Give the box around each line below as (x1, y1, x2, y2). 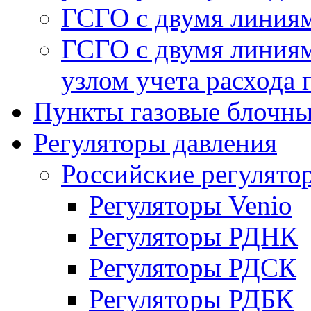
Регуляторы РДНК (89, 221, 298, 251)
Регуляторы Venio (89, 190, 292, 220)
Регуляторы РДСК (89, 253, 296, 283)
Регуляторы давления (33, 128, 277, 158)
